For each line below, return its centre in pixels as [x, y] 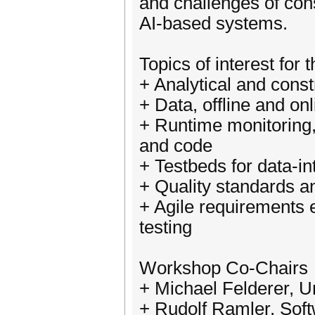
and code [176, 146]
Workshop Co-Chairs [224, 268]
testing [166, 227]
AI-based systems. [213, 23]
